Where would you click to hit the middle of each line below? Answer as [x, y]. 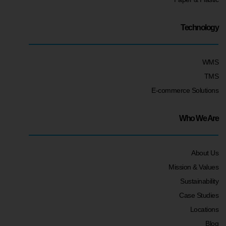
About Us [205, 153]
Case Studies [199, 195]
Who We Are [199, 119]
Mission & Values [193, 167]
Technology [200, 28]
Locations [204, 210]
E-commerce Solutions [185, 91]
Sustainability [199, 181]
